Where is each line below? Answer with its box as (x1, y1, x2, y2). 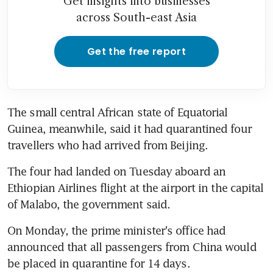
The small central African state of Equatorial (7, 105, 228, 119)
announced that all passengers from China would (7, 239, 257, 253)
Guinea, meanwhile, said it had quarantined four (7, 121, 252, 135)
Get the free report (87, 44, 186, 58)
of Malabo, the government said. (7, 197, 171, 211)
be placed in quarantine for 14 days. (7, 256, 190, 270)
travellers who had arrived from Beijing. (7, 138, 208, 152)
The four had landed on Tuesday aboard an (7, 164, 226, 178)
